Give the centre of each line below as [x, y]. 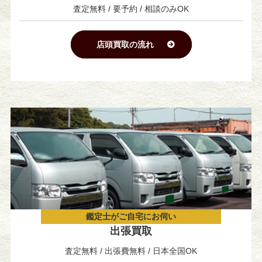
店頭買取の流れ [125, 45]
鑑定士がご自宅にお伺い [131, 217]
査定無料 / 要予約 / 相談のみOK [131, 9]
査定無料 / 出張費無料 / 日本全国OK [131, 251]
